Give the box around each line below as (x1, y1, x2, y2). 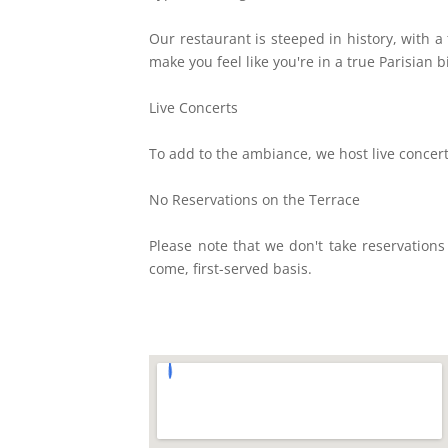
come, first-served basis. (149, 259, 313, 278)
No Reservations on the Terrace (149, 190, 361, 209)
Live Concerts (149, 98, 239, 117)
